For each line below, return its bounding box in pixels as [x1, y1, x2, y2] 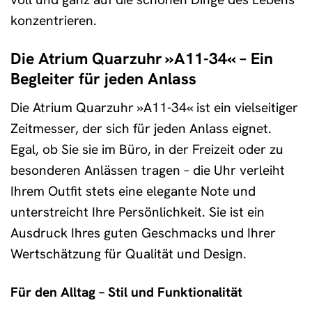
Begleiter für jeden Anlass [10, 68, 196, 90]
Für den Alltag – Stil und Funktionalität [10, 283, 242, 301]
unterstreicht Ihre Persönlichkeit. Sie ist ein [10, 203, 265, 221]
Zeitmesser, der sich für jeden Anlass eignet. [10, 119, 272, 137]
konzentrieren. [10, 12, 97, 30]
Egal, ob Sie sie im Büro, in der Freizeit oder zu [10, 140, 283, 158]
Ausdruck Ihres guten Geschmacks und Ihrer [10, 224, 276, 242]
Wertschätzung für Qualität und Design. [10, 244, 247, 263]
